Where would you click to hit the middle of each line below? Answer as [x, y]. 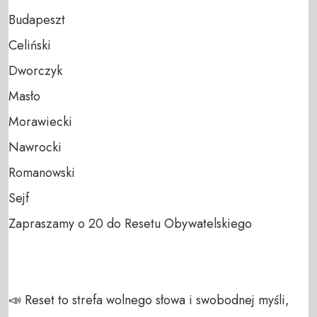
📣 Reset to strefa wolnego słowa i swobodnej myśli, [149, 300]
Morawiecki [40, 121]
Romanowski [42, 172]
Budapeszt [37, 19]
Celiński [30, 45]
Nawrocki [35, 147]
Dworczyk [35, 70]
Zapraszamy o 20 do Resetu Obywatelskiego [130, 223]
